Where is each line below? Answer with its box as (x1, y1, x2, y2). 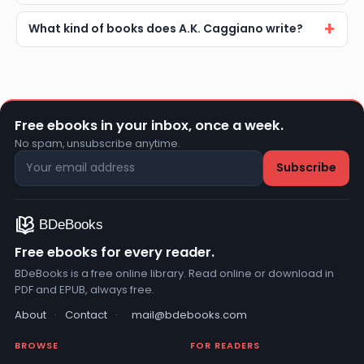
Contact (65, 307, 107, 323)
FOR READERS (190, 339, 260, 353)
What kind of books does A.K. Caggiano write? (28, 20, 303, 37)
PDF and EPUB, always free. (15, 282, 154, 298)
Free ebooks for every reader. (15, 243, 214, 262)
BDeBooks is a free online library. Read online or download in (15, 266, 334, 282)
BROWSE (15, 339, 58, 353)
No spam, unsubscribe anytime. (15, 136, 180, 150)
